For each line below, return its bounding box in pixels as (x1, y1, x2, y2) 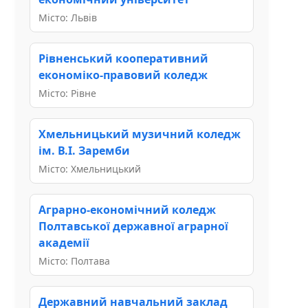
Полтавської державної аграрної (38, 218, 228, 234)
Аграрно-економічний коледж (38, 201, 216, 217)
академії (38, 234, 89, 250)
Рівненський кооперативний (38, 50, 208, 66)
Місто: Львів (38, 10, 97, 24)
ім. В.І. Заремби (38, 142, 130, 158)
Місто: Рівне (38, 86, 96, 100)
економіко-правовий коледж (38, 67, 208, 82)
